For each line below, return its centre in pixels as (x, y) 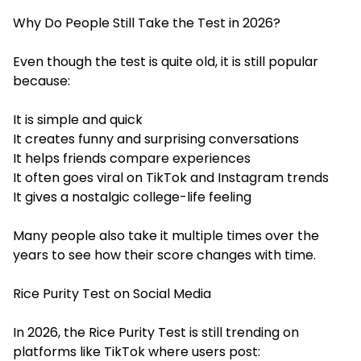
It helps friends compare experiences (132, 158)
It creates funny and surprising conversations (156, 139)
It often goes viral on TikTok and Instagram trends (171, 177)
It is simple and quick (78, 119)
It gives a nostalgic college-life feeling (132, 197)
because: (41, 81)
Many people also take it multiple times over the (166, 235)
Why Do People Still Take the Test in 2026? (147, 23)
